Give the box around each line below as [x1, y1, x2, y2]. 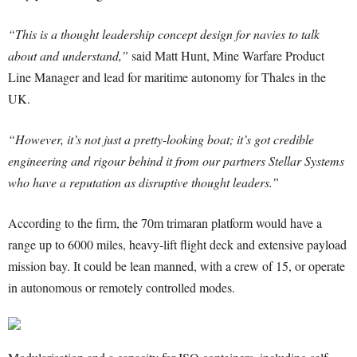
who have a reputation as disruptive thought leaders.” [8, 174, 279, 190]
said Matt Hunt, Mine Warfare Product [128, 47, 324, 64]
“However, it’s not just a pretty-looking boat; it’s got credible [8, 131, 314, 147]
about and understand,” [8, 47, 128, 64]
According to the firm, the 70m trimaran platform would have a [8, 214, 322, 231]
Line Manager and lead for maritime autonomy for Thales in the [8, 69, 326, 85]
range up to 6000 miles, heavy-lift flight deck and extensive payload [8, 236, 347, 253]
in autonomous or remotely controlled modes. [8, 279, 235, 296]
